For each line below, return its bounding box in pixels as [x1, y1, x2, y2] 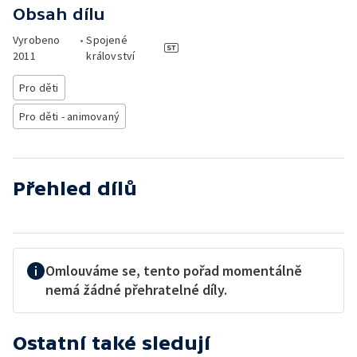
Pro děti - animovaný [19, 109, 120, 124]
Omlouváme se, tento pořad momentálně [45, 261, 302, 280]
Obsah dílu [13, 5, 105, 23]
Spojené [86, 33, 127, 47]
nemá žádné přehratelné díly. [45, 280, 227, 299]
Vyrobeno [13, 33, 61, 47]
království [86, 49, 135, 63]
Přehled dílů [13, 178, 137, 199]
